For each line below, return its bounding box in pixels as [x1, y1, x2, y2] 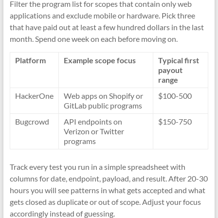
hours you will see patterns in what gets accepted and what [9, 185, 205, 195]
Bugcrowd [15, 117, 49, 126]
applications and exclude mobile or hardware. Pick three [9, 11, 195, 20]
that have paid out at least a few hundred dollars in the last [9, 22, 204, 32]
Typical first [158, 55, 199, 65]
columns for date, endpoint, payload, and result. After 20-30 [9, 174, 208, 183]
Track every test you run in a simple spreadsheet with [9, 162, 185, 171]
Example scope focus [63, 55, 136, 65]
